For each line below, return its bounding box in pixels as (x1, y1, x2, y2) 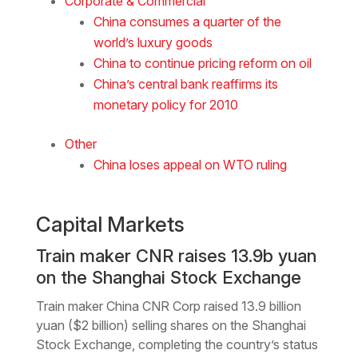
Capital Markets (35, 211, 185, 237)
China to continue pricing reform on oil (93, 54, 312, 71)
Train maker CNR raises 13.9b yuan (35, 245, 316, 266)
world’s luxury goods (93, 34, 213, 50)
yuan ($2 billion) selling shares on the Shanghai (35, 316, 306, 333)
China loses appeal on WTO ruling (93, 156, 287, 173)
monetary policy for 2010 (93, 96, 238, 113)
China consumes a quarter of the (93, 13, 281, 30)
